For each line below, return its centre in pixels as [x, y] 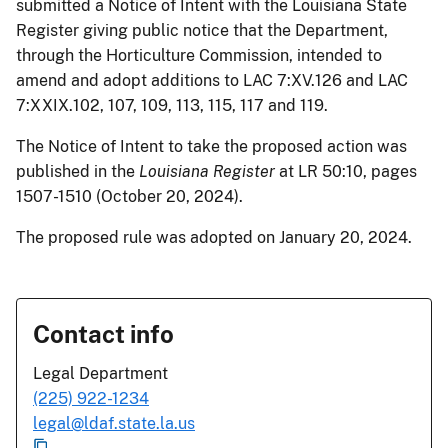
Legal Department [100, 373]
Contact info [103, 333]
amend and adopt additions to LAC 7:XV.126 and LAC [212, 80]
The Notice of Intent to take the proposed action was [211, 146]
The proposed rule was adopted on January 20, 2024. [214, 237]
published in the [77, 171]
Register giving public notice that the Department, [202, 30]
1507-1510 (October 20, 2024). [129, 196]
